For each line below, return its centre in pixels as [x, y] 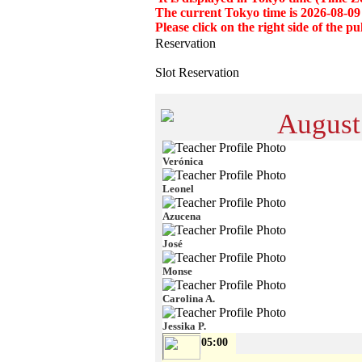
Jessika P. [184, 326]
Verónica [183, 162]
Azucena [181, 217]
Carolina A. [188, 299]
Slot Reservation [197, 73]
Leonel [178, 189]
